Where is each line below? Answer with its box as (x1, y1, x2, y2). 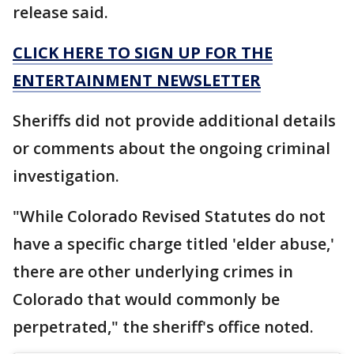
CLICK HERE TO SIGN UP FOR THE (13, 42, 273, 64)
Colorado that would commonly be (13, 288, 280, 311)
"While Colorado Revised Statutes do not (13, 205, 326, 228)
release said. (13, 2, 108, 24)
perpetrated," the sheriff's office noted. (13, 316, 314, 338)
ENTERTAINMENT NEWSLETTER (13, 70, 261, 92)
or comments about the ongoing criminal (13, 137, 330, 160)
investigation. (13, 165, 119, 187)
